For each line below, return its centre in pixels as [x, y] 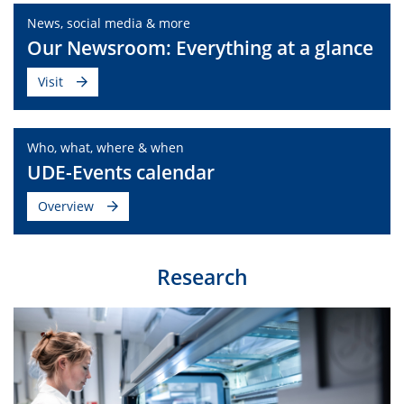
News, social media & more [109, 23]
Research [202, 276]
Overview [66, 206]
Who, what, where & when [106, 147]
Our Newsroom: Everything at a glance [200, 47]
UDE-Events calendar [121, 172]
